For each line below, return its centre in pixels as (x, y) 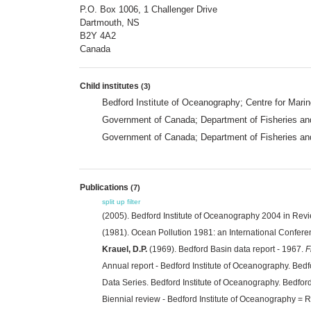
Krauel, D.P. (125, 249)
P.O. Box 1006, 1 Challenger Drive (149, 9)
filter (134, 201)
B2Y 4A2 (98, 35)
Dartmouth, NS (110, 22)
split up (114, 201)
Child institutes (110, 86)
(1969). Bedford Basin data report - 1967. (226, 249)
